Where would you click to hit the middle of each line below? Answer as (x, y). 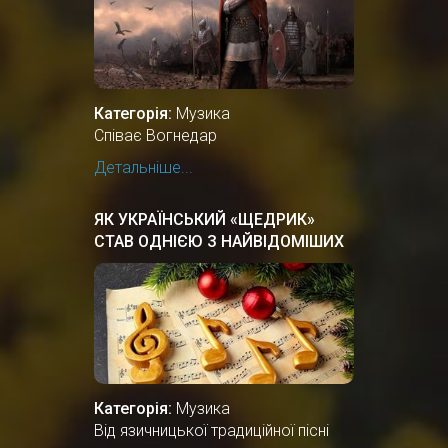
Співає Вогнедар (155, 135)
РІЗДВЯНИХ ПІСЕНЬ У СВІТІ (197, 263)
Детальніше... (143, 167)
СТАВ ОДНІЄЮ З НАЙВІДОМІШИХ (219, 241)
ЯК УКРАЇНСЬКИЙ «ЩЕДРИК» (204, 219)
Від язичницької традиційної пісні (211, 430)
